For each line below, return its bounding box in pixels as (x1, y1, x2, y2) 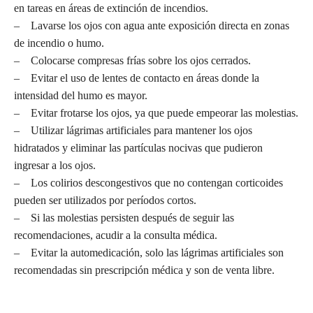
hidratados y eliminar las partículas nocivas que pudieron (14, 141, 263, 154)
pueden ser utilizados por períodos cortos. (14, 194, 196, 206)
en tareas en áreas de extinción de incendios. (14, 1, 208, 14)
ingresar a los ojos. (14, 159, 96, 171)
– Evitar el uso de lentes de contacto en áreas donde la (14, 71, 259, 84)
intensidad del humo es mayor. (14, 89, 147, 101)
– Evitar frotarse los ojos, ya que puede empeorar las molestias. (14, 106, 298, 119)
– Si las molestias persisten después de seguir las (14, 211, 234, 224)
